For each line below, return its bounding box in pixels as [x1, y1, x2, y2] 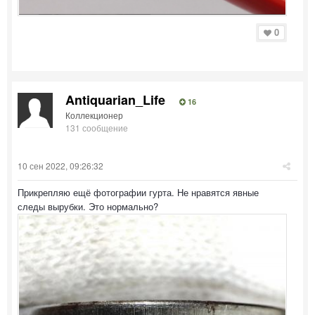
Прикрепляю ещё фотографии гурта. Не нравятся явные [18, 185, 259, 199]
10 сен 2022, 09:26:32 [18, 159, 103, 172]
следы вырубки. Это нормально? [18, 199, 158, 213]
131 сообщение [65, 121, 128, 134]
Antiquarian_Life [65, 90, 165, 109]
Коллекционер [65, 108, 123, 121]
